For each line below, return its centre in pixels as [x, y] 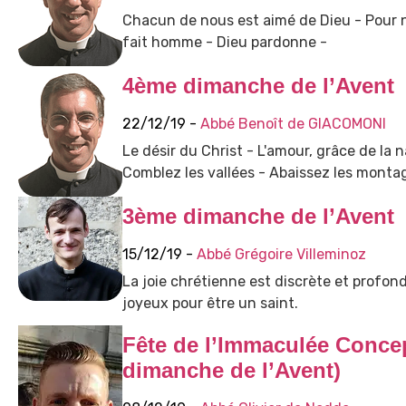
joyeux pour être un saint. [210, 304]
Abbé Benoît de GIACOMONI [293, 124]
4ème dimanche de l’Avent [258, 86]
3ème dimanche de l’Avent [258, 217]
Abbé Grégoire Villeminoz [281, 255]
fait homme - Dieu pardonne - [224, 43]
